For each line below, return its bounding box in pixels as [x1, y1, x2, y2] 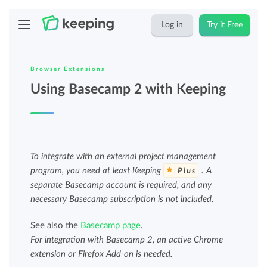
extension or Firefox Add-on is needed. [30, 250, 173, 259]
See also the [30, 221, 81, 230]
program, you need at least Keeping [30, 166, 164, 175]
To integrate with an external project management [30, 152, 216, 161]
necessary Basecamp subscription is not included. [30, 195, 215, 204]
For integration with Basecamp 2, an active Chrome [30, 235, 223, 244]
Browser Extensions [30, 66, 105, 72]
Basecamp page [80, 221, 141, 230]
